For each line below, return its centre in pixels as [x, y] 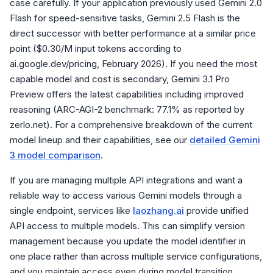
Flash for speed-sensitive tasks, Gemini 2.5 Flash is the [125, 18]
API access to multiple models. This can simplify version [127, 226]
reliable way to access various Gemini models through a [126, 195]
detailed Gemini [225, 140]
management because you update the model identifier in [128, 241]
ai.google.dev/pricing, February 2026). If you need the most [133, 64]
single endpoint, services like [71, 211]
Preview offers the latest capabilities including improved [127, 94]
